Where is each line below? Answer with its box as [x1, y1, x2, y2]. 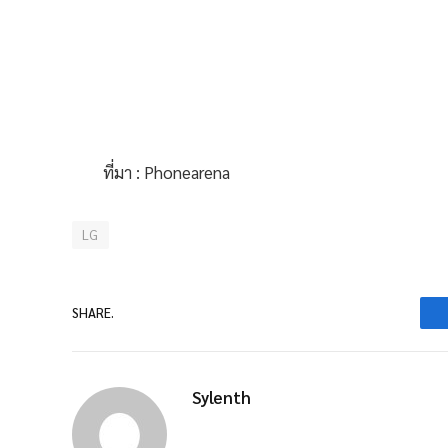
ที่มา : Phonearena [103, 160, 230, 183]
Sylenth [192, 385, 251, 408]
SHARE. [72, 304, 114, 322]
